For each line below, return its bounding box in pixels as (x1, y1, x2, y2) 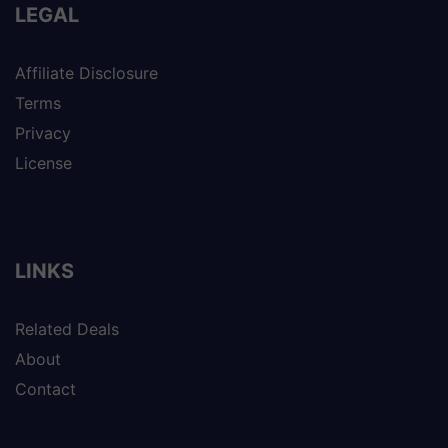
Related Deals (15, 319, 119, 340)
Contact (15, 379, 76, 400)
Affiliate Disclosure (15, 63, 158, 84)
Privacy (15, 123, 71, 144)
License (15, 153, 72, 174)
